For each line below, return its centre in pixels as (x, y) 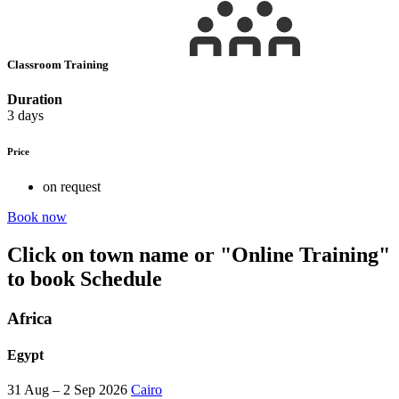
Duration (35, 99)
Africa (30, 318)
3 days (25, 115)
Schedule (118, 278)
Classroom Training (59, 64)
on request (72, 186)
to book (41, 278)
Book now (37, 216)
